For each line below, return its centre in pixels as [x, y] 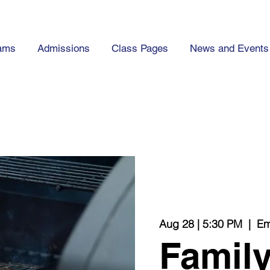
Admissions [64, 48]
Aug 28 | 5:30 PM [201, 224]
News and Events [229, 48]
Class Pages [140, 48]
